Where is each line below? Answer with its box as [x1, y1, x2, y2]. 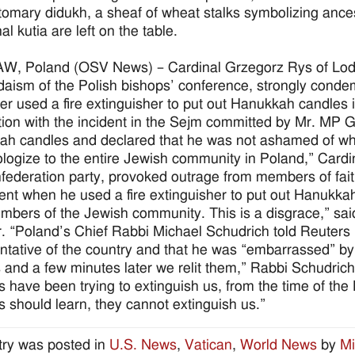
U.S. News [109, 338, 177, 353]
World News [240, 338, 317, 353]
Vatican [185, 338, 232, 353]
